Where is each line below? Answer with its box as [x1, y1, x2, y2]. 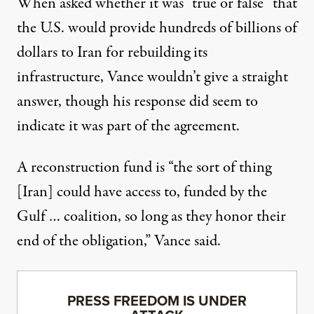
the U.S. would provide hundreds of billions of [17, 17, 297, 40]
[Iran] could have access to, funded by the [17, 181, 267, 204]
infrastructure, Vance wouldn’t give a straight [17, 66, 288, 89]
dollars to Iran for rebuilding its [17, 41, 207, 64]
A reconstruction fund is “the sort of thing [17, 156, 271, 179]
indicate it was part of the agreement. [17, 115, 240, 138]
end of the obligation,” [17, 230, 154, 253]
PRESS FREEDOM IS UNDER [67, 290, 247, 312]
